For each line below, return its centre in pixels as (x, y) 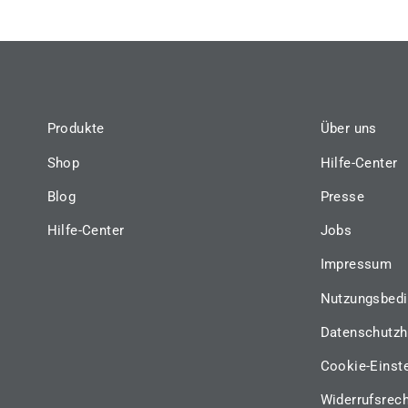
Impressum (356, 265)
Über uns (348, 129)
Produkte (76, 129)
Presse (342, 196)
